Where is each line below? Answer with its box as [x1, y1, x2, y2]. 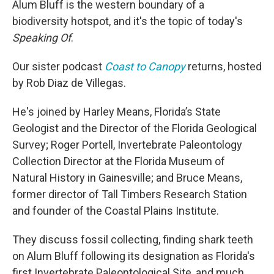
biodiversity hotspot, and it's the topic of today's [12, 14, 243, 28]
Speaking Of [12, 31, 71, 44]
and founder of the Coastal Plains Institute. [12, 204, 219, 217]
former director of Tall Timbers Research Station [12, 187, 247, 201]
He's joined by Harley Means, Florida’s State [12, 105, 221, 118]
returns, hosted [185, 59, 262, 73]
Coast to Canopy [105, 59, 185, 73]
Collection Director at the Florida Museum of [12, 154, 225, 168]
